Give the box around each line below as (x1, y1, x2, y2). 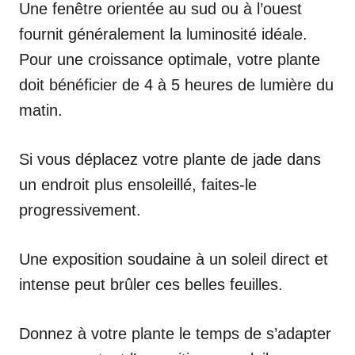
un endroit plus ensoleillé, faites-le (19, 175, 257, 193)
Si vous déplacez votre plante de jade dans (19, 150, 321, 168)
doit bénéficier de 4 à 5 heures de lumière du (19, 75, 334, 94)
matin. (19, 101, 63, 119)
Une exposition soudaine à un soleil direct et (19, 250, 328, 268)
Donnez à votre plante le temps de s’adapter (19, 324, 331, 342)
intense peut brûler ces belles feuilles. (19, 275, 283, 293)
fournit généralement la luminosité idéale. (19, 25, 307, 43)
